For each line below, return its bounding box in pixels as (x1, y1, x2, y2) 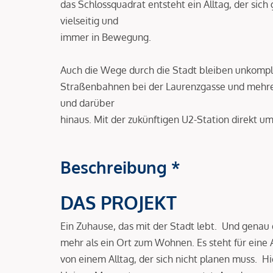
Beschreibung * (60, 156, 180, 177)
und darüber (60, 96, 115, 109)
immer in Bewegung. (60, 30, 151, 43)
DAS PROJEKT (60, 190, 177, 214)
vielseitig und (60, 14, 118, 27)
